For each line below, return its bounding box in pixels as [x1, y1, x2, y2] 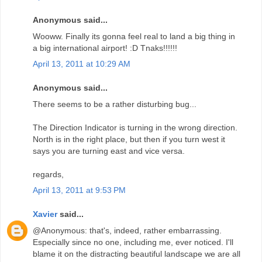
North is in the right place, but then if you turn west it [33, 134, 225, 144]
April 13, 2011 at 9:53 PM [33, 185, 126, 195]
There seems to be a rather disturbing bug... [33, 99, 196, 109]
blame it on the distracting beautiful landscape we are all [33, 249, 240, 258]
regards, [33, 169, 64, 179]
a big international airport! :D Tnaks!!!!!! [33, 43, 177, 53]
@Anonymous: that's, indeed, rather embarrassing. [33, 225, 222, 235]
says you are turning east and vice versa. [33, 146, 185, 156]
